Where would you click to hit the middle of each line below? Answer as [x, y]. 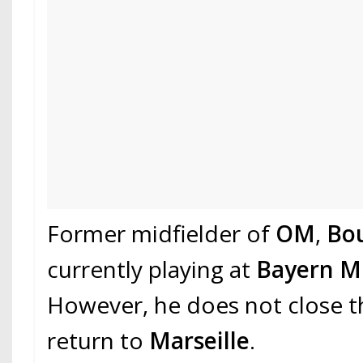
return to [98, 341]
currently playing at [152, 269]
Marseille [200, 341]
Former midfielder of [162, 234]
